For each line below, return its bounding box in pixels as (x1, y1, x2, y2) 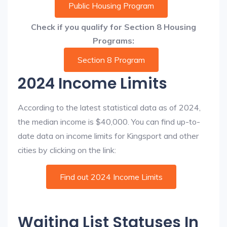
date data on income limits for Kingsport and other (18, 131, 199, 141)
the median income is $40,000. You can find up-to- (18, 117, 200, 127)
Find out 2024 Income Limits (59, 172, 163, 182)
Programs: (93, 35, 134, 46)
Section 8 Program (77, 55, 145, 65)
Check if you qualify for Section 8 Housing (31, 22, 196, 32)
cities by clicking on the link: (18, 145, 116, 155)
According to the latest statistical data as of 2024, (18, 102, 201, 112)
